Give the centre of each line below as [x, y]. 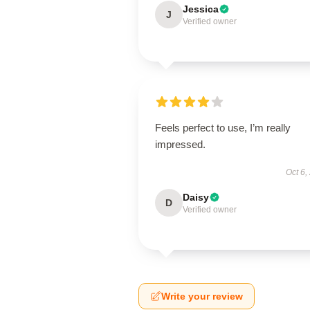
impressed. [180, 144]
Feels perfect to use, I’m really [223, 128]
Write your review [202, 296]
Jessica [201, 9]
